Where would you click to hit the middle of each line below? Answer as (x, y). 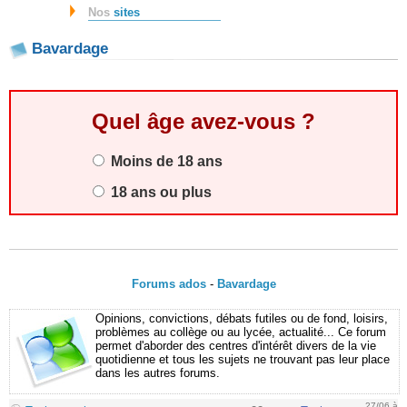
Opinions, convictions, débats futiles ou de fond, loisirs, (242, 319)
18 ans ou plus (159, 193)
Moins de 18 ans (164, 162)
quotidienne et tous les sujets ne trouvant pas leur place (243, 360)
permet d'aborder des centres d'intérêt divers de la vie (236, 346)
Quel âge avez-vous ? (203, 122)
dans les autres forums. (158, 373)
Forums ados (169, 284)
